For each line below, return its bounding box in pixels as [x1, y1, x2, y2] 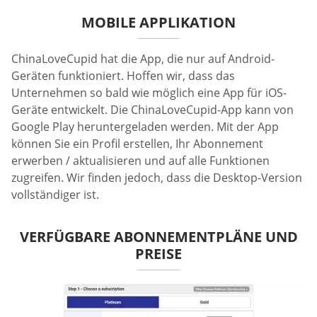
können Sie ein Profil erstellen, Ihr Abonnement [11, 136, 263, 152]
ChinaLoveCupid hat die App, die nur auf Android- [11, 51, 275, 67]
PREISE [135, 244, 182, 264]
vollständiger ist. [11, 187, 99, 203]
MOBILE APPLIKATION [81, 13, 236, 33]
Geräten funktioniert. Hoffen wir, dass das [11, 68, 235, 84]
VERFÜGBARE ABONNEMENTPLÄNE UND [19, 227, 298, 247]
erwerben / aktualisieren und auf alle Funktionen [11, 153, 270, 169]
